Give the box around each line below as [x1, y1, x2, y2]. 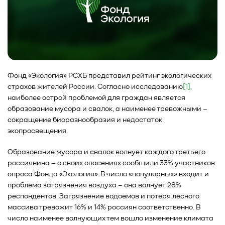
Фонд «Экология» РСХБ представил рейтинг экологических [8, 72, 211, 80]
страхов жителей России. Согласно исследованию [8, 83, 183, 91]
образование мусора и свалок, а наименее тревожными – [8, 105, 207, 113]
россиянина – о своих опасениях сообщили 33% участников [8, 160, 215, 167]
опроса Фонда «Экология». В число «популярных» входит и [8, 171, 209, 178]
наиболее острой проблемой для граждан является [8, 94, 185, 102]
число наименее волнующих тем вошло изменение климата [8, 215, 213, 222]
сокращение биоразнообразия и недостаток [8, 117, 162, 124]
